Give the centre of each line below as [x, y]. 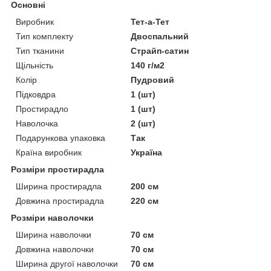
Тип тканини [40, 51]
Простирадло [42, 109]
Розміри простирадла [57, 169]
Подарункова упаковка [60, 138]
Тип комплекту [44, 36]
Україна [147, 152]
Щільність [34, 65]
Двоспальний [160, 36]
